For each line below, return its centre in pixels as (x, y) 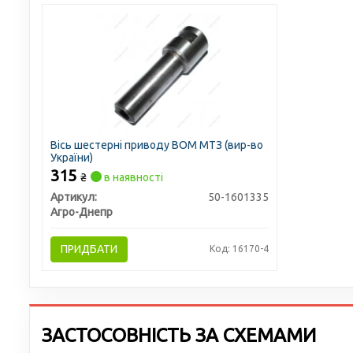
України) (71, 158)
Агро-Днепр (81, 212)
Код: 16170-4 (239, 249)
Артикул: (73, 197)
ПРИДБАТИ (89, 249)
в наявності (132, 177)
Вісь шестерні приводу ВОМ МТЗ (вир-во (156, 145)
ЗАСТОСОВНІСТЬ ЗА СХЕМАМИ (179, 335)
